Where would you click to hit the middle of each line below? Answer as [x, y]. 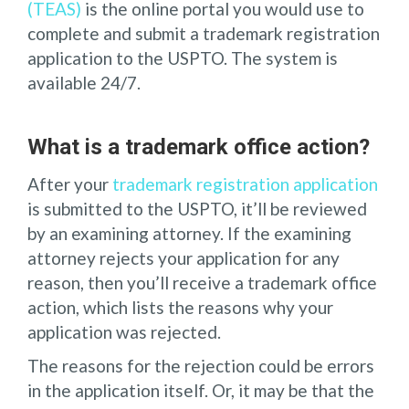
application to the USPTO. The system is [183, 58]
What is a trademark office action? [199, 147]
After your [70, 184]
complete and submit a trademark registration [204, 33]
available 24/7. [84, 82]
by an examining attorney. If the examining [189, 233]
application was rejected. [124, 331]
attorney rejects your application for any [184, 257]
